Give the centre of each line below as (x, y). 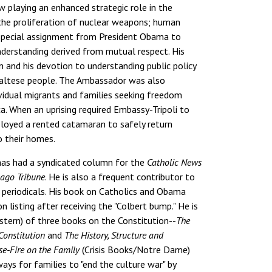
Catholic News (175, 162)
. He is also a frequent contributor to (120, 176)
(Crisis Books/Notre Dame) (135, 249)
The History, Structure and (114, 235)
